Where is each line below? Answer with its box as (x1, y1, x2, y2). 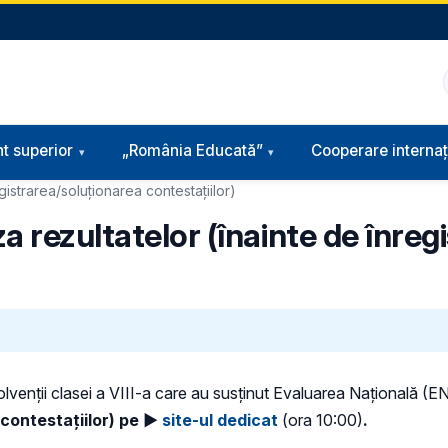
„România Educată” (121, 141, 263, 161)
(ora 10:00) (278, 410, 363, 431)
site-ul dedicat (162, 410, 278, 431)
